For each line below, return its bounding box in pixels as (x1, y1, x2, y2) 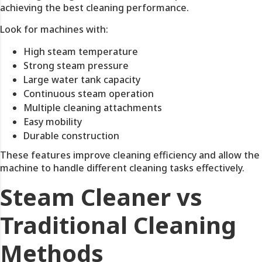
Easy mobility (23, 115, 82, 128)
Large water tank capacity (23, 73, 140, 86)
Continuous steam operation (23, 87, 154, 100)
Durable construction (23, 129, 119, 142)
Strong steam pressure (23, 59, 129, 72)
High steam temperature (23, 45, 138, 58)
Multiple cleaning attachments (23, 101, 162, 114)
